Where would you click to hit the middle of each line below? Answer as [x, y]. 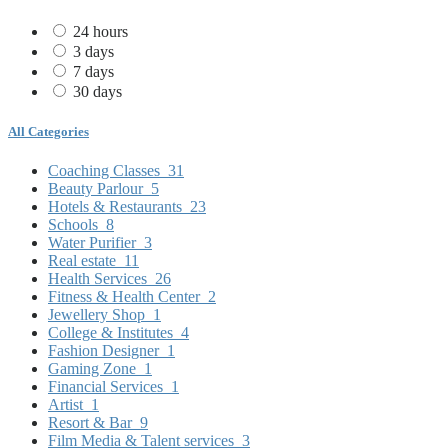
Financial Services [105, 386]
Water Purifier [92, 242]
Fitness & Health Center [124, 296]
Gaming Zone [92, 368]
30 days [97, 92]
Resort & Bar [90, 422]
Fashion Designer [103, 350]
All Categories [48, 131]
